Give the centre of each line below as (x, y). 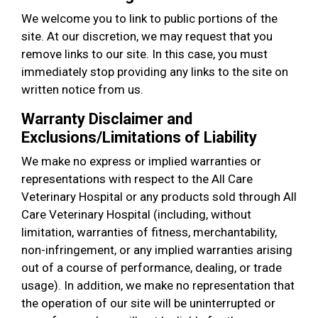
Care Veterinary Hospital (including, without (136, 214)
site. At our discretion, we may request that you (147, 36)
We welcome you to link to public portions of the (149, 18)
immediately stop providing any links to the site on (155, 72)
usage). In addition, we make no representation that (158, 285)
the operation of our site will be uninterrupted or (148, 303)
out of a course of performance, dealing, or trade (152, 268)
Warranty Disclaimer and (107, 119)
